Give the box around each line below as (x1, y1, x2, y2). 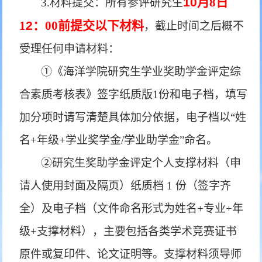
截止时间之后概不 (155, 20, 244, 32)
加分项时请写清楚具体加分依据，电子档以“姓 (19, 111, 247, 123)
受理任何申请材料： (19, 43, 120, 55)
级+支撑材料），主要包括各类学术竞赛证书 (19, 225, 237, 237)
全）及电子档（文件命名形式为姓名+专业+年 (19, 202, 244, 215)
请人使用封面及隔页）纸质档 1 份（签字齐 (19, 180, 232, 192)
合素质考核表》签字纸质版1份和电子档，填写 (19, 88, 248, 101)
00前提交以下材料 (45, 19, 144, 33)
